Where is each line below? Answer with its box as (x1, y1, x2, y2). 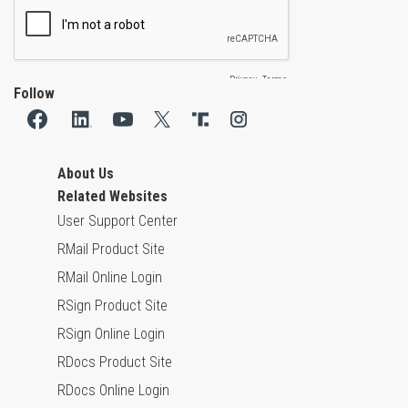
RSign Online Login (57, 325, 165, 343)
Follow (14, 85, 55, 103)
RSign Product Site (57, 297, 168, 315)
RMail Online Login (57, 269, 162, 287)
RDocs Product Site (57, 353, 172, 372)
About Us (57, 165, 114, 183)
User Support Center (57, 212, 178, 230)
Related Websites (57, 188, 168, 206)
